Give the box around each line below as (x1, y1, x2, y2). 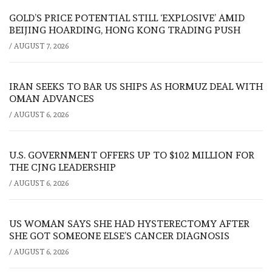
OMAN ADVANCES (9, 92, 94, 104)
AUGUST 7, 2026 (14, 41, 69, 50)
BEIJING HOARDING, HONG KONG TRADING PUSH (9, 24, 240, 36)
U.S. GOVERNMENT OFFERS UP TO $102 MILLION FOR (9, 149, 254, 161)
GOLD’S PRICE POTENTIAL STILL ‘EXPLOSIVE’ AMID (9, 12, 245, 24)
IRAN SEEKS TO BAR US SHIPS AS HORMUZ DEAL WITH (9, 80, 263, 92)
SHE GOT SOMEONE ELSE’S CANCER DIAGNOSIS (9, 229, 229, 242)
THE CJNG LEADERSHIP (9, 161, 116, 173)
